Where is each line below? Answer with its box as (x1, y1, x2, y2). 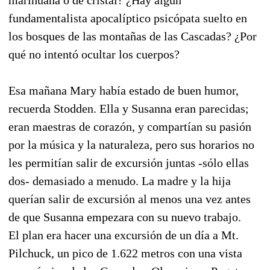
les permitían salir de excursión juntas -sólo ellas (8, 155, 249, 169)
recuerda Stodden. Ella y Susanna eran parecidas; (8, 101, 249, 115)
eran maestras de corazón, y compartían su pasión (8, 119, 251, 133)
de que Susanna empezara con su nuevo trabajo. (8, 210, 241, 224)
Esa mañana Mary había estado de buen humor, (8, 83, 239, 97)
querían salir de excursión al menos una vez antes (8, 192, 251, 206)
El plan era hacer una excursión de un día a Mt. (8, 228, 239, 242)
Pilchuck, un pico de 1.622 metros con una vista (8, 246, 242, 260)
